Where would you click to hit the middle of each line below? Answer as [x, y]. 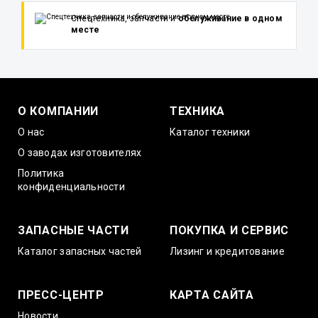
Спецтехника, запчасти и [125, 18]
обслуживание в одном [230, 18]
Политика [41, 173]
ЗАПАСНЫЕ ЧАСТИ [73, 230]
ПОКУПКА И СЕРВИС [230, 230]
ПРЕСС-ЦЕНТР [61, 295]
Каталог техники [210, 132]
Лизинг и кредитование [227, 251]
